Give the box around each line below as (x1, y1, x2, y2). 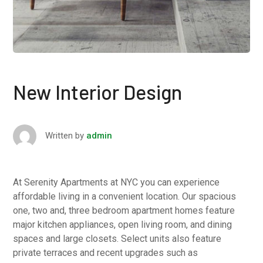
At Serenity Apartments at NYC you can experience (13, 177, 220, 188)
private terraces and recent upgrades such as (13, 247, 198, 259)
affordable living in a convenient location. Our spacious (13, 191, 237, 203)
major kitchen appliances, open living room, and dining (13, 219, 232, 231)
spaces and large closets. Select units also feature (13, 233, 222, 245)
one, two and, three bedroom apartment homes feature (13, 205, 235, 217)
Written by (45, 130, 85, 141)
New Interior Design (13, 80, 183, 104)
